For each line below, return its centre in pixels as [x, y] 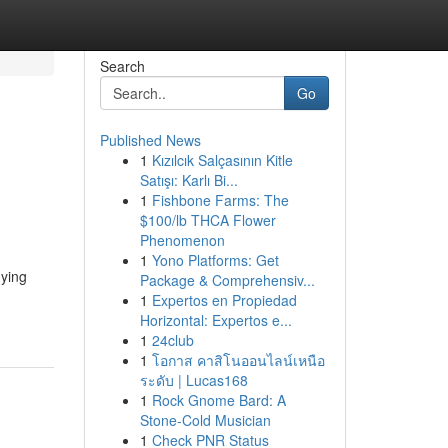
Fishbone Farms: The [220, 200]
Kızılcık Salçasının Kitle [222, 160]
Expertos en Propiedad [224, 300]
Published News [150, 140]
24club [172, 340]
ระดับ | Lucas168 [193, 380]
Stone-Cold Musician [205, 420]
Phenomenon [182, 240]
